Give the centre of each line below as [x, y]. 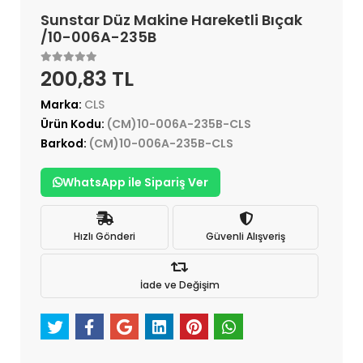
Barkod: [65, 144]
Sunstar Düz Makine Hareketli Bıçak [171, 20]
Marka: [62, 105]
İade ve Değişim [179, 284]
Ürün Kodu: [74, 124]
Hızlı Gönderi [105, 236]
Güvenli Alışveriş [246, 236]
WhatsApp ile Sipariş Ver [135, 183]
